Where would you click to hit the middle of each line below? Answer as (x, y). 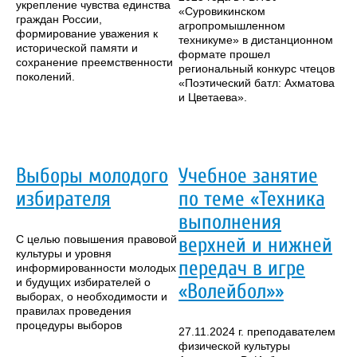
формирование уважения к (87, 34)
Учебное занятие (248, 176)
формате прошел (224, 55)
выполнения (230, 222)
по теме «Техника (252, 199)
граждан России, (59, 20)
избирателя (63, 199)
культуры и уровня (64, 253)
